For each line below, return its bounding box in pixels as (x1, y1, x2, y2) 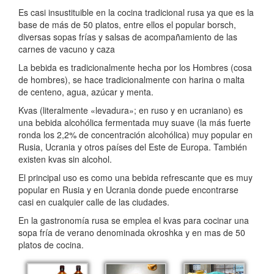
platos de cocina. (18, 239, 84, 251)
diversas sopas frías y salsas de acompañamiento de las (18, 31, 237, 43)
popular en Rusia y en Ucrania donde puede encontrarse (18, 183, 239, 196)
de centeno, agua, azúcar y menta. (18, 86, 154, 98)
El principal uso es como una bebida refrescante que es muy (18, 171, 253, 184)
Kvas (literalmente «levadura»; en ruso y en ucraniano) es (18, 104, 243, 117)
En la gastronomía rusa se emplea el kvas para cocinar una (18, 214, 249, 227)
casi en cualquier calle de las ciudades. (18, 196, 169, 209)
